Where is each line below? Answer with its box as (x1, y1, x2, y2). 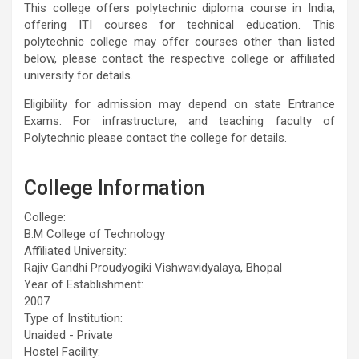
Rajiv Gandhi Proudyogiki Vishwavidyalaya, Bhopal (24, 260, 282, 275)
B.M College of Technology (24, 226, 165, 241)
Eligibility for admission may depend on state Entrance (24, 96, 335, 111)
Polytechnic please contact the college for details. (24, 130, 287, 145)
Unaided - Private (24, 327, 113, 342)
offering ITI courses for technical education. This (24, 17, 335, 32)
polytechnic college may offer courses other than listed (24, 34, 335, 49)
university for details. (24, 67, 133, 83)
